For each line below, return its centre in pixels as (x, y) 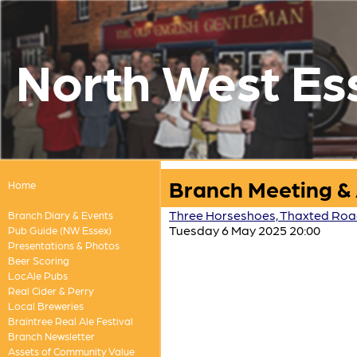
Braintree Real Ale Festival (70, 321)
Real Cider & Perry (51, 290)
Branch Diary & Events (60, 215)
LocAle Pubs (37, 275)
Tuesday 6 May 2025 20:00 (245, 230)
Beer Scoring (38, 260)
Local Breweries (45, 306)
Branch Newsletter (51, 336)
